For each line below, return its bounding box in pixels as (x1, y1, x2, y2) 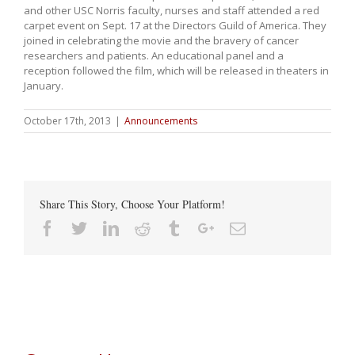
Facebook (55, 219, 116, 236)
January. (24, 78, 63, 94)
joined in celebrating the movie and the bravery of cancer (24, 33, 299, 48)
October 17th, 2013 (24, 114, 111, 128)
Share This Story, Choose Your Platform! (40, 197, 225, 212)
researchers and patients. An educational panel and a (24, 48, 284, 63)
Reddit (150, 219, 193, 236)
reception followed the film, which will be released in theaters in (24, 63, 329, 78)
